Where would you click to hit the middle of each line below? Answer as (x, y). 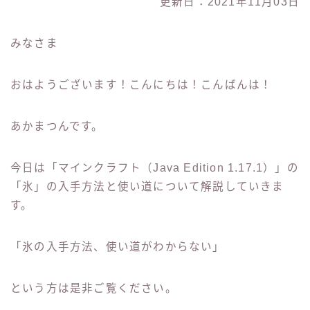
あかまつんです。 (57, 127)
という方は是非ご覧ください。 (94, 289)
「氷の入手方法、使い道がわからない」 (118, 247)
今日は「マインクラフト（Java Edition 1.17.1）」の (155, 168)
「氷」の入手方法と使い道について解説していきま (147, 187)
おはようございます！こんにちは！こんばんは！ (142, 85)
